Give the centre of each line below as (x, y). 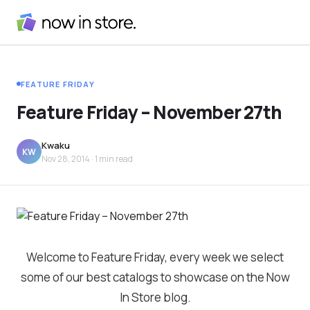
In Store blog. (155, 297)
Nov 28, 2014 (66, 158)
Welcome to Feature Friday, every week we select (155, 257)
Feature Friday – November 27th (149, 112)
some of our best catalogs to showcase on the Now (155, 277)
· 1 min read (111, 158)
